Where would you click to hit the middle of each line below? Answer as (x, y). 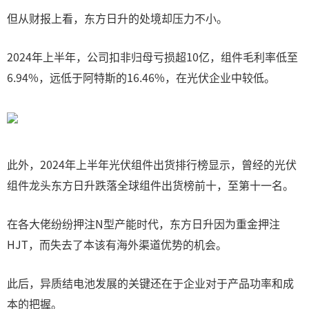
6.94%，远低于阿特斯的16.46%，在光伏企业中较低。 (141, 77)
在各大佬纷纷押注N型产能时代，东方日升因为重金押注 (143, 223)
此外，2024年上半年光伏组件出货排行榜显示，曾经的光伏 (152, 164)
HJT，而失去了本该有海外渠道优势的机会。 (117, 244)
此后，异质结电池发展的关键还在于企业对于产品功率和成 (150, 283)
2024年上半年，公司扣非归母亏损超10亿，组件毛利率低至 (152, 57)
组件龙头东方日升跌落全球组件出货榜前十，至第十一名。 (150, 185)
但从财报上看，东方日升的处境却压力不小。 (117, 18)
